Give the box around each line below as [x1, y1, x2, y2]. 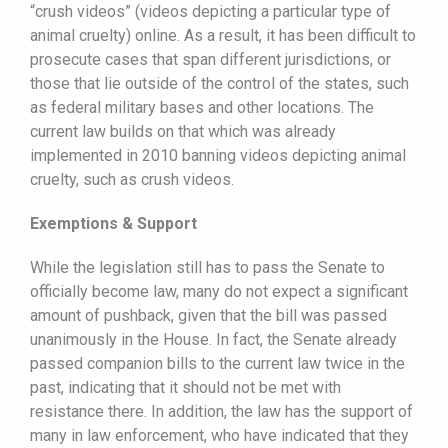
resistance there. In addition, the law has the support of [30, 401, 413, 421]
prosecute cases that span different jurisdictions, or [30, 49, 391, 69]
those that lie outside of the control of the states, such [30, 73, 409, 93]
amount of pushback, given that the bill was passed [30, 305, 387, 325]
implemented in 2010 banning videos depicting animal [30, 145, 406, 165]
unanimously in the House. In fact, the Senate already [30, 329, 397, 349]
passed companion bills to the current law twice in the [30, 353, 405, 373]
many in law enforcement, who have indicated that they [30, 425, 409, 445]
